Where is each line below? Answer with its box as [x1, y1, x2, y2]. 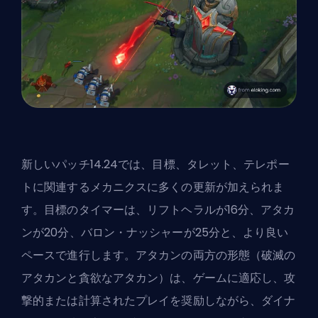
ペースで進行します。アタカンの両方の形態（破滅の [21, 246, 296, 263]
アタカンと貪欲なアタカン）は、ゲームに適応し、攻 [21, 269, 296, 286]
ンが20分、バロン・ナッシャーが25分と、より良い [21, 224, 289, 241]
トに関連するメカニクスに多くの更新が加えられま [21, 178, 285, 195]
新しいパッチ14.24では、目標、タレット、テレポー [21, 155, 290, 172]
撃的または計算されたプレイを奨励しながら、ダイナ [21, 292, 296, 309]
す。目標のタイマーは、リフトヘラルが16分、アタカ [21, 201, 295, 218]
